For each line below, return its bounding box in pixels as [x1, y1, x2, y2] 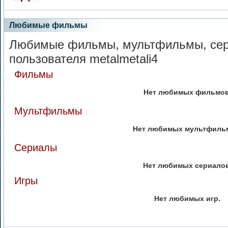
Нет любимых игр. [154, 194, 220, 203]
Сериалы [14, 142, 57, 153]
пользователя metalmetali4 [9, 52, 158, 66]
